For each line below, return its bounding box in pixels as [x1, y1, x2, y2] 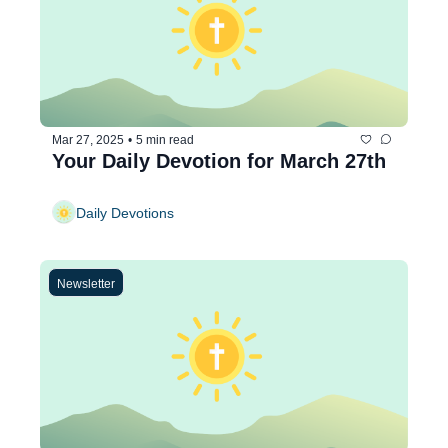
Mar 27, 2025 [52, 132, 124, 147]
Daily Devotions [76, 204, 174, 221]
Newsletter [57, 277, 115, 292]
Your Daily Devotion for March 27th [52, 150, 386, 173]
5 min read [136, 132, 194, 147]
